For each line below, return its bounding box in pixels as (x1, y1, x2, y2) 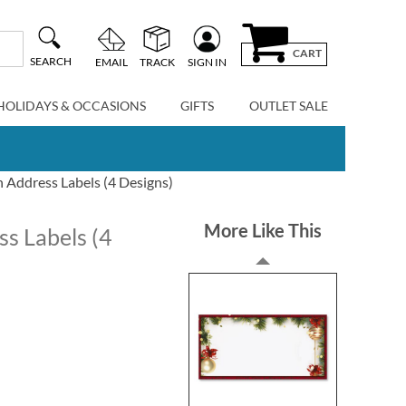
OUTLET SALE (248, 98, 328, 113)
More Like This (204, 219, 323, 241)
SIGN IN (187, 54, 227, 69)
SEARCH (29, 54, 72, 69)
